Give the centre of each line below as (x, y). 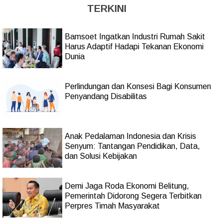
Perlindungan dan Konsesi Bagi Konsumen (138, 87)
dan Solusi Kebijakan (101, 156)
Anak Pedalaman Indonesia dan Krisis (130, 136)
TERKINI (107, 9)
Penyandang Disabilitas (106, 97)
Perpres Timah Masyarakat (112, 206)
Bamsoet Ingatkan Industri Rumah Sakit (135, 37)
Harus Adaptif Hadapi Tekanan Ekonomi (134, 47)
